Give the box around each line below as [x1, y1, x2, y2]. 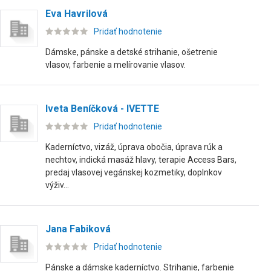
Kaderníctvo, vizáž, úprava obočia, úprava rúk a [45, 142, 223, 152]
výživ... [45, 180, 69, 190]
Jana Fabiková [45, 223, 111, 235]
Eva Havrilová [45, 8, 108, 19]
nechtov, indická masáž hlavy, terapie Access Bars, [45, 155, 237, 165]
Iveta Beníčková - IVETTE [45, 103, 159, 114]
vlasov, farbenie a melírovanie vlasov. [45, 60, 186, 70]
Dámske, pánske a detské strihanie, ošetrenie [45, 47, 218, 57]
